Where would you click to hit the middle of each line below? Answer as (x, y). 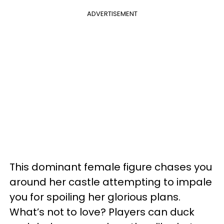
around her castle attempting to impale (111, 182)
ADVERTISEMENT (112, 13)
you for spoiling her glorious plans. (95, 197)
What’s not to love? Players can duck (102, 212)
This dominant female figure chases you (111, 167)
